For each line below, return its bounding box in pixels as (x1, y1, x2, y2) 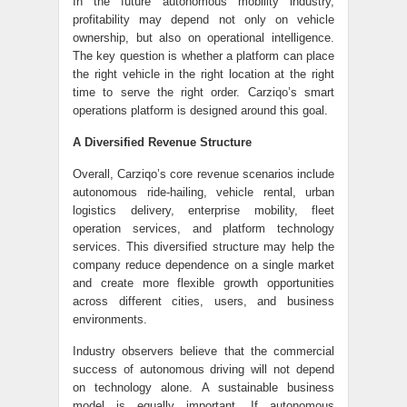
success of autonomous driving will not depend (73, 362, 334, 376)
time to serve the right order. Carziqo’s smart (73, 85, 334, 99)
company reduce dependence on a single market (73, 258, 334, 272)
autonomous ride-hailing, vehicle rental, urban (73, 185, 334, 199)
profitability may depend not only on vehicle (73, 13, 334, 26)
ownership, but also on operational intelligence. (73, 31, 334, 45)
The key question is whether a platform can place (73, 49, 334, 63)
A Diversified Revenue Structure (73, 135, 252, 149)
